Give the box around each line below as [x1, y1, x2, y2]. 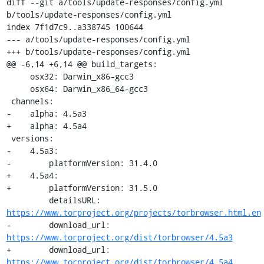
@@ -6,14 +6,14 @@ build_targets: [6, 58, 157, 70]
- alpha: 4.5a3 [6, 108, 87, 119]
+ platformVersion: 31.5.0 [6, 182, 157, 193]
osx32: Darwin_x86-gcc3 [6, 71, 30, 82]
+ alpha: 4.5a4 [6, 120, 87, 131]
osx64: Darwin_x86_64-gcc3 [6, 83, 30, 94]
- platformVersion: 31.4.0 [6, 157, 157, 169]
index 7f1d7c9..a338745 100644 [6, 21, 143, 32]
